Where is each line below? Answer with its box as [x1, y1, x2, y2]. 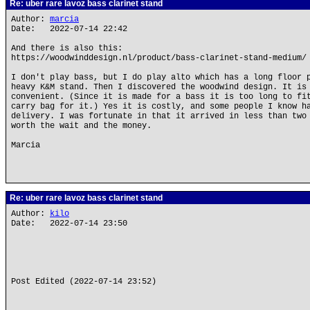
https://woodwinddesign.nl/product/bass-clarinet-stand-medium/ [11, 53, 307, 63]
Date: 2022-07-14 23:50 [11, 219, 127, 228]
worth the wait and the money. [11, 121, 152, 131]
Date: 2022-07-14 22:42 [11, 24, 127, 34]
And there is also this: [11, 44, 122, 53]
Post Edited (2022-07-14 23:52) [11, 277, 156, 286]
